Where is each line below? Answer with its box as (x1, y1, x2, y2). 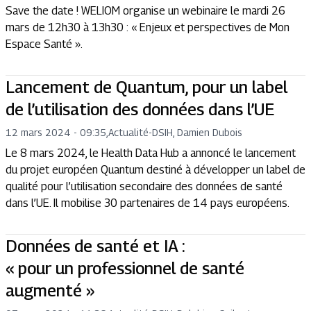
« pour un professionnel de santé (6, 258, 244, 278)
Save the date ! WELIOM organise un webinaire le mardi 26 (6, 4, 285, 17)
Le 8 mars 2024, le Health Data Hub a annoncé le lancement (6, 146, 296, 160)
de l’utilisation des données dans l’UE (6, 99, 274, 119)
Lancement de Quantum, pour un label (6, 77, 287, 96)
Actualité (108, 126, 149, 138)
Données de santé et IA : (6, 236, 185, 255)
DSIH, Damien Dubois (152, 126, 242, 138)
